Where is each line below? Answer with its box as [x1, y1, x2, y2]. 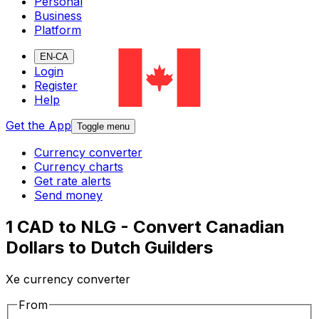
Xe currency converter [6, 272, 130, 287]
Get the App [6, 118, 71, 133]
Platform [34, 23, 81, 38]
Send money [34, 188, 103, 203]
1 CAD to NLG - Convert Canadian [6, 216, 285, 238]
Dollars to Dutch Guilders [6, 237, 213, 258]
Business [34, 9, 82, 23]
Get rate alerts [34, 174, 111, 189]
